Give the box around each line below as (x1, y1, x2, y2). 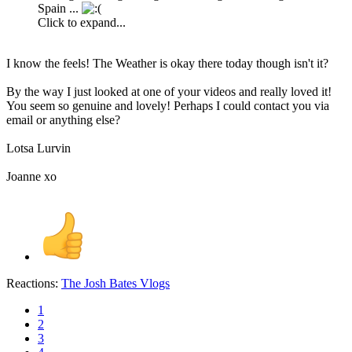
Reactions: (6, 276, 58, 290)
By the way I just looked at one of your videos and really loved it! (6, 84, 332, 98)
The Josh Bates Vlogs (61, 276, 170, 290)
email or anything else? (6, 112, 120, 126)
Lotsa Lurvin (6, 141, 71, 155)
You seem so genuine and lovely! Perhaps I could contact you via (6, 98, 329, 112)
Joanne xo (6, 169, 57, 183)
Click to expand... (38, 15, 126, 29)
